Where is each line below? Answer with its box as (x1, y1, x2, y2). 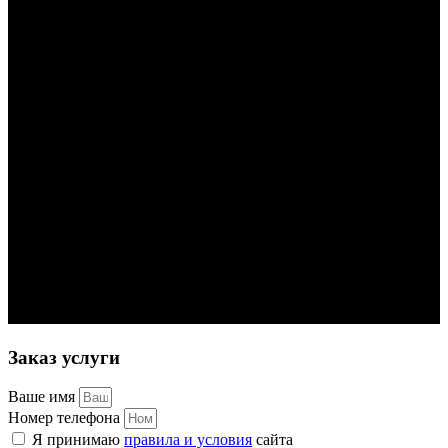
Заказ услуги (8, 346, 120, 368)
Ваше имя (8, 388, 79, 406)
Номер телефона (8, 409, 124, 427)
